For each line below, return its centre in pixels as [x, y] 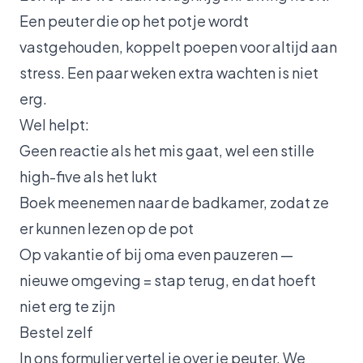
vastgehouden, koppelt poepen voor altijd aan [178, 46]
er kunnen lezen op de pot [107, 228]
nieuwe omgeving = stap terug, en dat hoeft [168, 280]
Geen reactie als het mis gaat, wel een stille [167, 150]
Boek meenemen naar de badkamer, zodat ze [174, 202]
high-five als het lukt [88, 176]
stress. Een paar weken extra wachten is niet [169, 72]
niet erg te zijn [67, 305]
